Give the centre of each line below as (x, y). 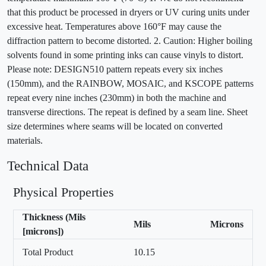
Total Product (48, 252)
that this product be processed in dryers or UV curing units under (128, 12)
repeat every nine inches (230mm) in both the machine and (117, 98)
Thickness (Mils (54, 217)
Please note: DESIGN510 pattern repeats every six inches (115, 69)
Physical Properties (64, 193)
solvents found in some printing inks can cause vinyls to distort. (125, 55)
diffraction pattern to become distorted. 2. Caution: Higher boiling (130, 41)
